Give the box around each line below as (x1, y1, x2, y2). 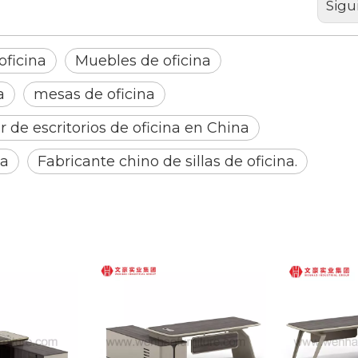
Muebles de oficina (75, 51, 211, 70)
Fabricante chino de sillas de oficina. (38, 152, 297, 170)
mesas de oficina (34, 85, 155, 103)
